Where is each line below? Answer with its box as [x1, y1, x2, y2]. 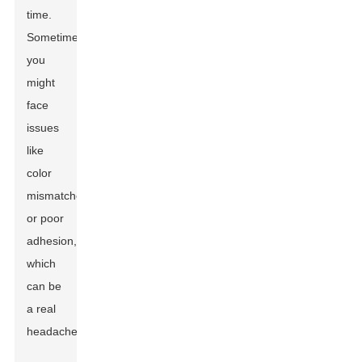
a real [27, 302, 57, 315]
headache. [27, 325, 82, 338]
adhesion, [27, 234, 78, 247]
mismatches [27, 189, 89, 202]
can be [27, 280, 62, 293]
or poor [27, 212, 65, 225]
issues [27, 121, 60, 134]
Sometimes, [27, 31, 88, 44]
